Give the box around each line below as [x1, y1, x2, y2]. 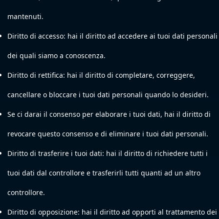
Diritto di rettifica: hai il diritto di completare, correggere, [7, 70, 195, 80]
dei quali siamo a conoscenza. [7, 51, 106, 60]
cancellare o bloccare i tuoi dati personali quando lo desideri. [7, 90, 209, 99]
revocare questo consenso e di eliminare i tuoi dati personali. [7, 129, 208, 138]
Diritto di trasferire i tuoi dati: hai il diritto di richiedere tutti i [7, 149, 208, 158]
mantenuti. [7, 12, 44, 21]
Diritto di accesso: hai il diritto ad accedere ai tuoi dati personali [7, 31, 218, 41]
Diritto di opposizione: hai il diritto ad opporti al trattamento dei [7, 207, 217, 217]
